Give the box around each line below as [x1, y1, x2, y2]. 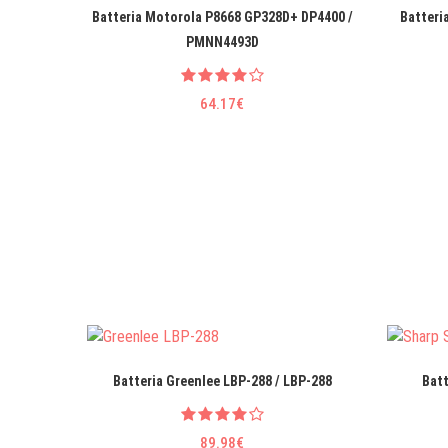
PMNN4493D [185, 34, 259, 51]
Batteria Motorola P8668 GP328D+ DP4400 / [91, 9, 353, 26]
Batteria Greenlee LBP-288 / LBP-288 [112, 372, 332, 389]
